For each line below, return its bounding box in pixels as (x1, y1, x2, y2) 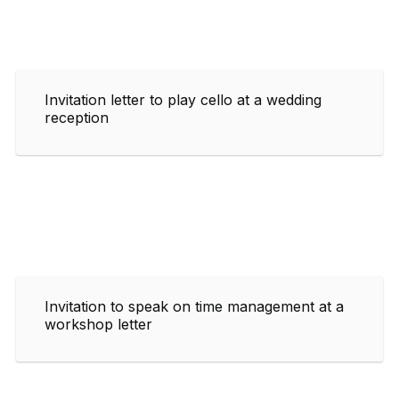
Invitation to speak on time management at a (45, 297, 344, 315)
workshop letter (45, 314, 152, 333)
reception (45, 108, 109, 126)
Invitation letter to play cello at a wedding (45, 90, 322, 109)
